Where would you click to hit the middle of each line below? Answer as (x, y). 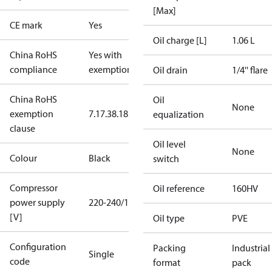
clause (22, 128)
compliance (33, 69)
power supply (37, 202)
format (167, 262)
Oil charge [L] (180, 40)
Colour (23, 158)
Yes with (105, 55)
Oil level (169, 144)
